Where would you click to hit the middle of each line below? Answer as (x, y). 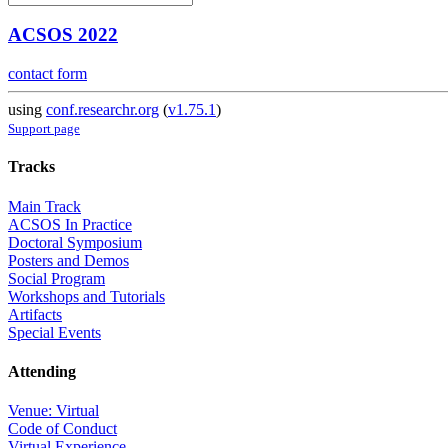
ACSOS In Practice (70, 224)
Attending (42, 371)
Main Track (44, 206)
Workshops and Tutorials (86, 296)
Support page (44, 129)
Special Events (54, 332)
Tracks (31, 167)
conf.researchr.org (102, 110)
